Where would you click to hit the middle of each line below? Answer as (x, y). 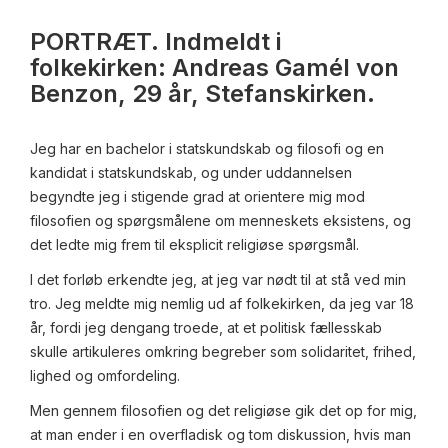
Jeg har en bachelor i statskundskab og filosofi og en (207, 149)
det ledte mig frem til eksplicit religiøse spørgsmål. (194, 245)
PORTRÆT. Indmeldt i (155, 42)
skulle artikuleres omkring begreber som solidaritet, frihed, (223, 352)
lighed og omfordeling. (105, 376)
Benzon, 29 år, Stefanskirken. (202, 94)
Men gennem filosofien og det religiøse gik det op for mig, (223, 411)
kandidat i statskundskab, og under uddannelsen (191, 173)
